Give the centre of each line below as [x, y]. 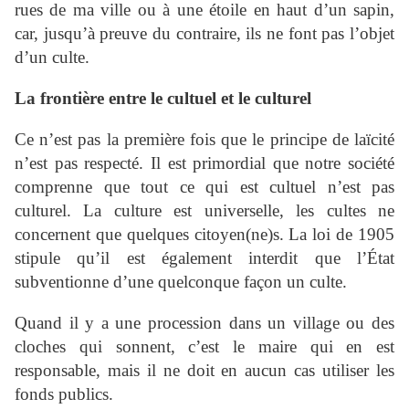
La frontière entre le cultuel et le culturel [163, 99]
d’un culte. [52, 58]
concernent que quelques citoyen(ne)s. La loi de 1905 [204, 235]
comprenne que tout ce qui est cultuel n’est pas [204, 187]
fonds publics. [64, 394]
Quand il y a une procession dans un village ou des [204, 323]
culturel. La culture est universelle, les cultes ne [204, 211]
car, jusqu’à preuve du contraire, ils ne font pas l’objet [204, 34]
